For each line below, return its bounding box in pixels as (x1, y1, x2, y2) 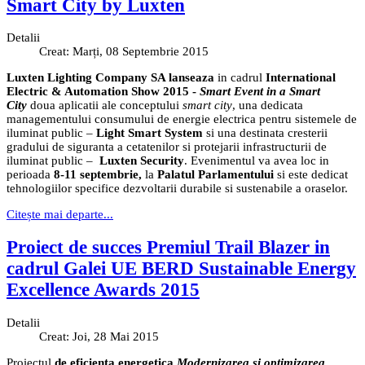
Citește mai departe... (7, 208, 113, 222)
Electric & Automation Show (7, 85, 160, 99)
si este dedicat (277, 168, 348, 182)
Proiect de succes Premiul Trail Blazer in (7, 237, 330, 258)
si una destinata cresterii (206, 126, 328, 140)
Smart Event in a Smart (200, 85, 320, 99)
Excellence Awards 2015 (7, 279, 200, 301)
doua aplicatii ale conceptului (30, 99, 179, 112)
